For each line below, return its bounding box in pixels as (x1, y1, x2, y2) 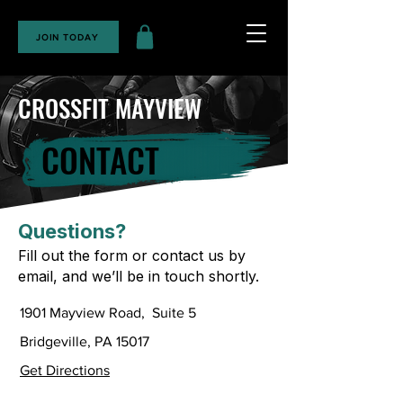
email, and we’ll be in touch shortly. (18, 267, 259, 286)
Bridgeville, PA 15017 (20, 334, 149, 350)
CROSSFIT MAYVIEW (18, 90, 201, 127)
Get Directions (20, 363, 110, 379)
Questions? (18, 219, 126, 244)
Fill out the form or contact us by (18, 246, 246, 265)
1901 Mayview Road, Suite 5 (20, 305, 196, 321)
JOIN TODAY (35, 31, 98, 42)
